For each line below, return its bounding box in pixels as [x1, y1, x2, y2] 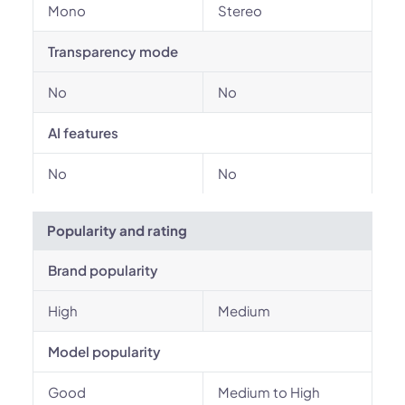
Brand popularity [48, 261, 158, 278]
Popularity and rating [47, 221, 187, 239]
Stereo [218, 2, 262, 19]
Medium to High [218, 383, 320, 400]
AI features [48, 124, 118, 141]
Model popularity [48, 343, 161, 360]
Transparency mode [48, 42, 178, 60]
